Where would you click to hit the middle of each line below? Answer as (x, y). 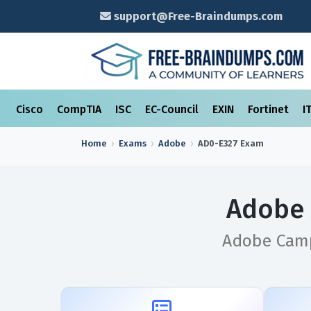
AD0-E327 (218, 143)
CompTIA (81, 109)
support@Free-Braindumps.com (196, 16)
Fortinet (270, 109)
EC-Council (173, 109)
